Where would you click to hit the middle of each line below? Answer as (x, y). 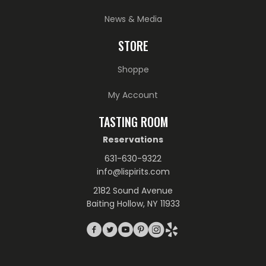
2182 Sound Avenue (133, 191)
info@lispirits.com (133, 172)
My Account (133, 95)
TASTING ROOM (133, 122)
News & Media (133, 19)
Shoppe (133, 70)
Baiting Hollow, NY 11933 (133, 204)
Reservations (133, 140)
